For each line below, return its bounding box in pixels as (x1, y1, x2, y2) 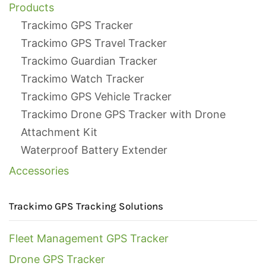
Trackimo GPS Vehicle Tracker (21, 90, 172, 103)
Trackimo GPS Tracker (21, 19, 133, 32)
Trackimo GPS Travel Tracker (21, 37, 167, 50)
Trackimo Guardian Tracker (21, 55, 157, 68)
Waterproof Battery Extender (21, 144, 167, 157)
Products (9, 1, 54, 14)
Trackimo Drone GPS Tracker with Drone (21, 108, 226, 121)
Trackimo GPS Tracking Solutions (9, 200, 163, 213)
